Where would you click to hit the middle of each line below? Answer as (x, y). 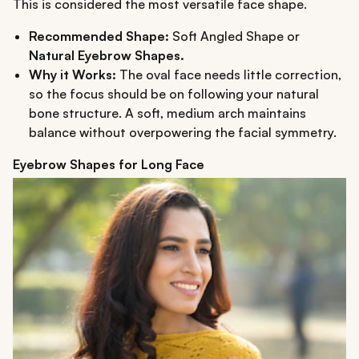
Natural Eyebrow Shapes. (107, 55)
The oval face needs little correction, (229, 74)
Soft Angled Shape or (234, 36)
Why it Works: (73, 74)
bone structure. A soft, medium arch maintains (167, 113)
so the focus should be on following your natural (174, 93)
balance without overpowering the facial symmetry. (183, 132)
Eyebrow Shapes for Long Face (109, 164)
